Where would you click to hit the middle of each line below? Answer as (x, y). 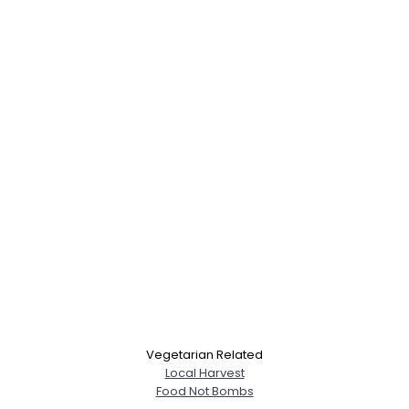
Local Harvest (204, 373)
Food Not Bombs (204, 391)
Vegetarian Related (204, 355)
